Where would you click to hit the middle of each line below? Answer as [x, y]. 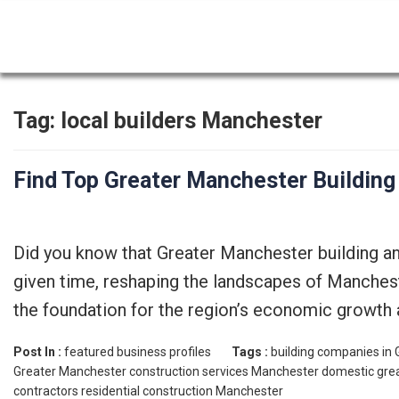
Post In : [39, 352]
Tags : [251, 352]
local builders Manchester [191, 121]
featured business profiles [138, 352]
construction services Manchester [224, 371]
